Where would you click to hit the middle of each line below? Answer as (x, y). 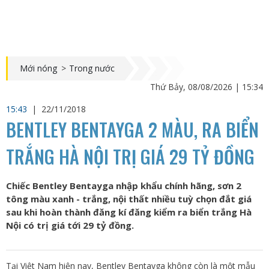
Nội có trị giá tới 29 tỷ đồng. (70, 225)
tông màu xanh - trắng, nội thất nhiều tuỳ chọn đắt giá (129, 199)
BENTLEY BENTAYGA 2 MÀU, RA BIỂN (132, 129)
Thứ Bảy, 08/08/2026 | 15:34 (207, 87)
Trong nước (92, 68)
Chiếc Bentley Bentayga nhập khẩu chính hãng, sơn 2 (124, 186)
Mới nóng (38, 68)
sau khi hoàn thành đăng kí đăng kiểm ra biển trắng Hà (129, 212)
